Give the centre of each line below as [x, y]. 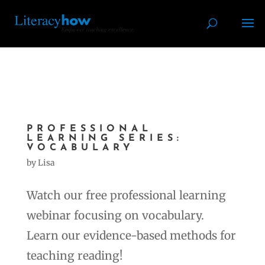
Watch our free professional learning [126, 195]
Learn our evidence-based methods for [131, 235]
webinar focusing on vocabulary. [115, 215]
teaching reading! [74, 256]
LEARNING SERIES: [104, 138]
